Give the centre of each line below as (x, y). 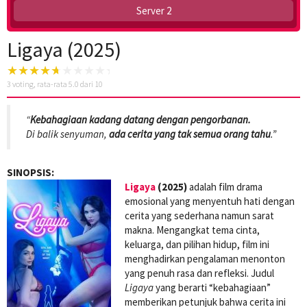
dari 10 (91, 84)
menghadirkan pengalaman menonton (205, 258)
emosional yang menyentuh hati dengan (210, 201)
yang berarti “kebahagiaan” (212, 287)
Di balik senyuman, (67, 134)
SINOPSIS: (30, 172)
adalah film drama (225, 186)
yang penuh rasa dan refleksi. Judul (199, 273)
